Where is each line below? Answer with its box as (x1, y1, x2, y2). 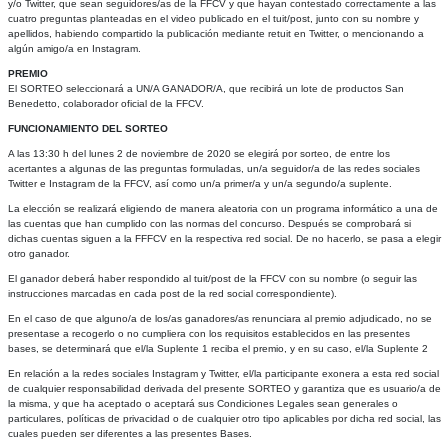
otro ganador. (7, 247, 70, 259)
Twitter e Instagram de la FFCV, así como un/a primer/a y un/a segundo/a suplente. (7, 177, 392, 189)
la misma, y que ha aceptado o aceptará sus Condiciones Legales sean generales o (7, 397, 398, 409)
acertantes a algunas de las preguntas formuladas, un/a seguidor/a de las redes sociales (7, 162, 420, 174)
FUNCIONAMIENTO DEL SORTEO (7, 122, 168, 134)
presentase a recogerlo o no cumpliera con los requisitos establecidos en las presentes (7, 327, 410, 339)
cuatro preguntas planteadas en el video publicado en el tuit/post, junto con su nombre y (7, 12, 419, 24)
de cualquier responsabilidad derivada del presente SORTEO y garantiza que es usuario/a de (7, 382, 441, 394)
